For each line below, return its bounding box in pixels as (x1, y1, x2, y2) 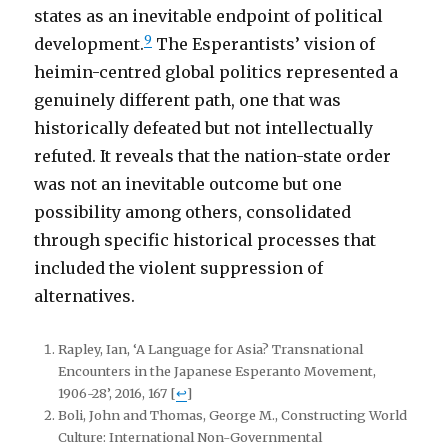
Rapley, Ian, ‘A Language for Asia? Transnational (58, 341, 364, 357)
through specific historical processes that (34, 230, 377, 250)
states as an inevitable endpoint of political (34, 6, 384, 26)
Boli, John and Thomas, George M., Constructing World (58, 407, 408, 423)
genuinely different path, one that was (34, 90, 342, 110)
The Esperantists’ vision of (152, 34, 376, 54)
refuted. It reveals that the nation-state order (34, 146, 392, 166)
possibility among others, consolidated (34, 202, 352, 222)
